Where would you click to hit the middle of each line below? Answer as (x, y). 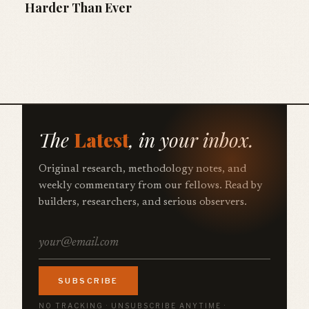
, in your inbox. (191, 139)
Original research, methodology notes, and (142, 169)
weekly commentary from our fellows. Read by (150, 185)
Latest (101, 139)
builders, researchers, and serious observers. (143, 202)
